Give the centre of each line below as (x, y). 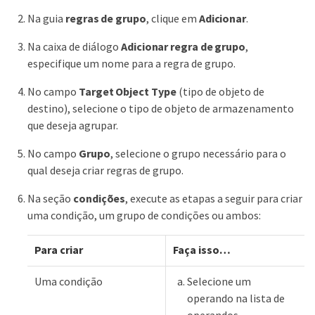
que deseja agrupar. (73, 126)
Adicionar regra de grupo (184, 47)
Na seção (50, 199)
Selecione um (219, 282)
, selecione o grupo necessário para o (198, 154)
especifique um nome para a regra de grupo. (131, 64)
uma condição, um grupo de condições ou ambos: (144, 216)
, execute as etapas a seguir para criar (214, 199)
